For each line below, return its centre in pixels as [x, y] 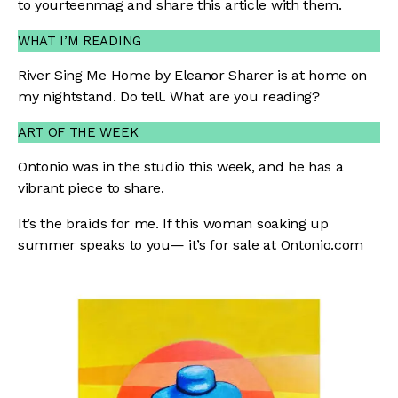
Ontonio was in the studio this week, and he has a [181, 166]
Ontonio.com [322, 244]
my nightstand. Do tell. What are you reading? [171, 96]
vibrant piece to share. [91, 187]
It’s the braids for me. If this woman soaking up [173, 223]
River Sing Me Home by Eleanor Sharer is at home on [192, 75]
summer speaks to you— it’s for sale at [149, 244]
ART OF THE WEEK [80, 132]
